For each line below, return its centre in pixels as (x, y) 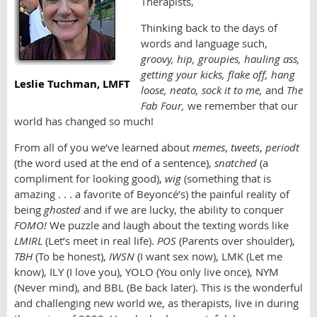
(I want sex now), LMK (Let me (208, 256)
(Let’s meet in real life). (100, 241)
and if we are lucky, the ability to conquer (182, 209)
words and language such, (204, 43)
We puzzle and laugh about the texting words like (168, 225)
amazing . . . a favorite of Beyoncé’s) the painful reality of (152, 194)
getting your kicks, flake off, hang (218, 74)
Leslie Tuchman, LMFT (72, 84)
